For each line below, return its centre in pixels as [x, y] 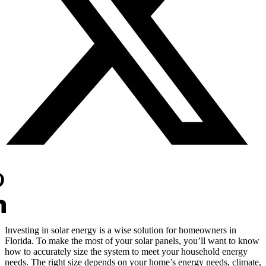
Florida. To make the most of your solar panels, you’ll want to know [132, 240]
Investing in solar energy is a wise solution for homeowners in [121, 230]
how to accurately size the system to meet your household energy [126, 251]
